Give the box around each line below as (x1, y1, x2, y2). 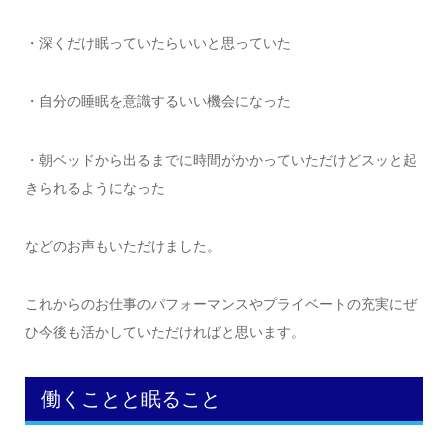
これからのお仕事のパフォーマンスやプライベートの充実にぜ (24, 296, 417, 313)
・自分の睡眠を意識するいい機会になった (24, 93, 291, 110)
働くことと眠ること (40, 387, 221, 410)
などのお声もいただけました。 (24, 238, 221, 255)
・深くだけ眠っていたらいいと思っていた (24, 34, 291, 51)
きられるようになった (24, 179, 165, 196)
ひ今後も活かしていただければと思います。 (24, 324, 305, 341)
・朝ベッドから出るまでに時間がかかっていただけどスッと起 (24, 151, 417, 168)
